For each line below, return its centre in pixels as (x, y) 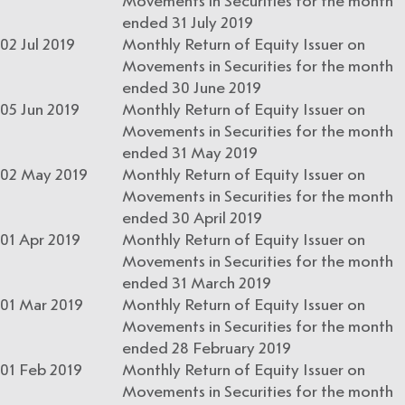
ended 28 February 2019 (207, 349)
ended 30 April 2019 (192, 219)
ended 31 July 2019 (188, 24)
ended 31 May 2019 (190, 154)
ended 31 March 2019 (197, 284)
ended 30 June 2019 (192, 89)
